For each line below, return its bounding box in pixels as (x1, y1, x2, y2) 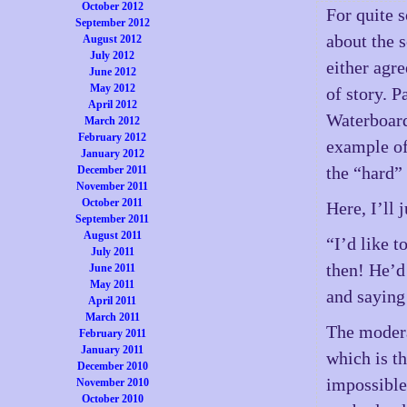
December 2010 (76, 360, 148, 372)
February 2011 (78, 327, 146, 340)
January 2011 (81, 343, 144, 356)
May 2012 (89, 82, 135, 94)
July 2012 (90, 49, 135, 62)
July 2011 (90, 245, 134, 258)
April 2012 (87, 98, 137, 111)
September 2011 (75, 213, 150, 225)
